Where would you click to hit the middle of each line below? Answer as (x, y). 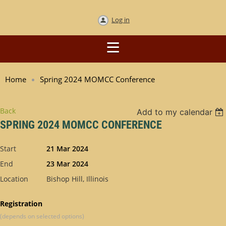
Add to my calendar (175, 112)
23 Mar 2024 (67, 163)
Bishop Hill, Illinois (77, 179)
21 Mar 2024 (67, 148)
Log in (121, 19)
